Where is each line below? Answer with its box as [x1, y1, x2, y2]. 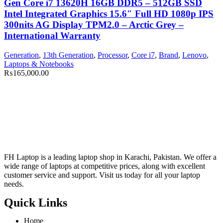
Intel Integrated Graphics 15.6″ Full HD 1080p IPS [4, 8, 214, 19]
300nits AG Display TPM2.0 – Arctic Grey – [4, 19, 184, 30]
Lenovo [182, 51, 207, 59]
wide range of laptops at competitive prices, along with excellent [4, 162, 205, 170]
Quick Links [4, 196, 67, 209]
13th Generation [43, 51, 94, 59]
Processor [98, 51, 127, 59]
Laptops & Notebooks [4, 60, 74, 68]
